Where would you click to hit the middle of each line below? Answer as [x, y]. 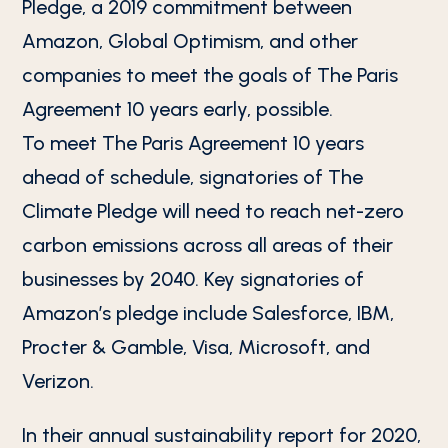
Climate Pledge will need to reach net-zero [213, 211]
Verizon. [58, 381]
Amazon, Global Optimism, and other [190, 41]
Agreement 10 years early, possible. [178, 109]
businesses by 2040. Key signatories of [193, 279]
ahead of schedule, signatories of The [193, 177]
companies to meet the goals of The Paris [210, 75]
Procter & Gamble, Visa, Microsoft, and [196, 347]
